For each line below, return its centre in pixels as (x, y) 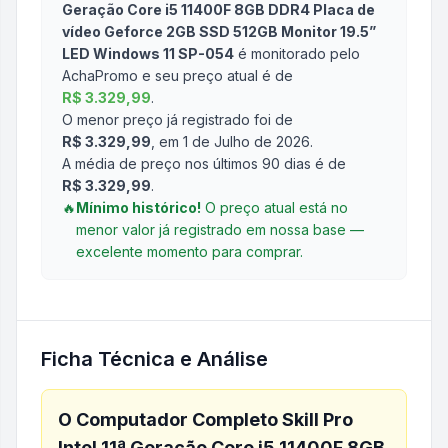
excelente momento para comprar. (189, 251)
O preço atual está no (274, 207)
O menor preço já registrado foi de (177, 119)
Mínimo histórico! (138, 207)
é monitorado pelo (297, 53)
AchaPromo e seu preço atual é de (177, 75)
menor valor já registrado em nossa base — (220, 229)
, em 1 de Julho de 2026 (230, 141)
